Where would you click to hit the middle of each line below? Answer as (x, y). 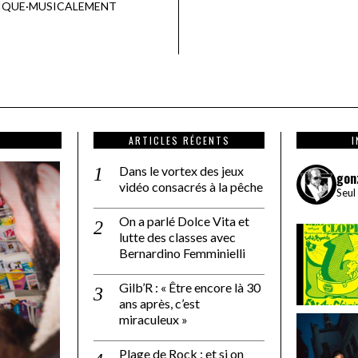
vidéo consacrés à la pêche (191, 187)
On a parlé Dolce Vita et (184, 221)
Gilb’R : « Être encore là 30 (190, 288)
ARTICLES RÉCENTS (179, 141)
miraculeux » (153, 320)
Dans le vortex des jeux (181, 171)
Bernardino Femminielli (182, 253)
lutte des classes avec (177, 237)
